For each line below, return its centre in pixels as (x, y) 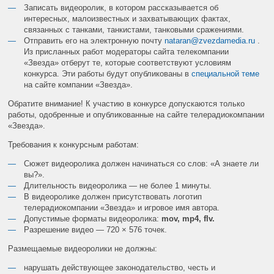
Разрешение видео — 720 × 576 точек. (96, 229)
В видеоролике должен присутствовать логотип (113, 196)
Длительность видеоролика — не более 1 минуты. (118, 185)
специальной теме (226, 73)
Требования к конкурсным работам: (74, 144)
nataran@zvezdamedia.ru (210, 40)
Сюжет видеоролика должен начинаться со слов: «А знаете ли (142, 163)
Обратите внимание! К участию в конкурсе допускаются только (127, 103)
